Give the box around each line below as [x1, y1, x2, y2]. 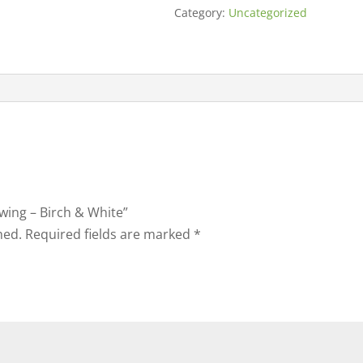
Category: [173, 5, 228, 21]
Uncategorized [228, 5, 307, 21]
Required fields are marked [25, 225, 194, 244]
